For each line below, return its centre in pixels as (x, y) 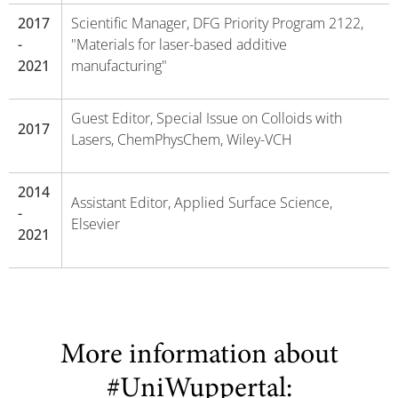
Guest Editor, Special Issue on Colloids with (206, 118)
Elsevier (95, 224)
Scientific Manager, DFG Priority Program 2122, (217, 23)
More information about (199, 356)
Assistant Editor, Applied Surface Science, (201, 203)
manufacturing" (119, 66)
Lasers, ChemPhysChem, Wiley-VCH (181, 139)
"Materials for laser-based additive (179, 44)
